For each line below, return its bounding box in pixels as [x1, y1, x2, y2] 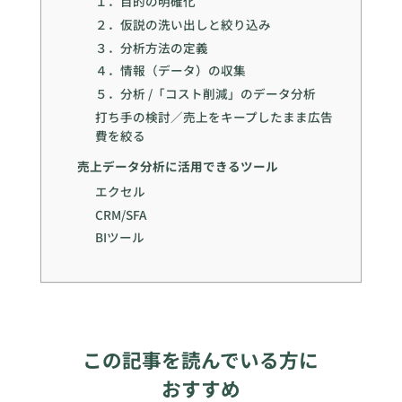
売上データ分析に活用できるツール [76, 156, 278, 175]
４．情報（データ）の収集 [95, 61, 247, 80]
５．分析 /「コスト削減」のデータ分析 [95, 84, 317, 103]
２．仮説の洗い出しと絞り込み [95, 14, 272, 33]
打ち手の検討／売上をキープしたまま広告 [95, 107, 334, 126]
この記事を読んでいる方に [83, 345, 319, 374]
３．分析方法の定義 [95, 38, 209, 57]
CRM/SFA [95, 205, 147, 223]
